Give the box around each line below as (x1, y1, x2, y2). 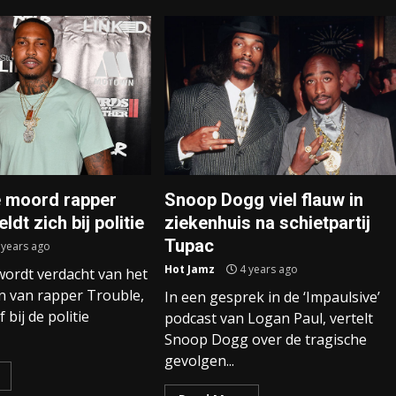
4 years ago (236, 262, 298, 277)
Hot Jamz (164, 262, 215, 277)
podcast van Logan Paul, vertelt (164, 308, 373, 328)
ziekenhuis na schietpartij (164, 212, 370, 233)
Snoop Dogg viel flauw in (164, 189, 363, 210)
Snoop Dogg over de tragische (164, 330, 367, 349)
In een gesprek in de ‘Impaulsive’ (164, 287, 380, 307)
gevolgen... (164, 351, 234, 370)
